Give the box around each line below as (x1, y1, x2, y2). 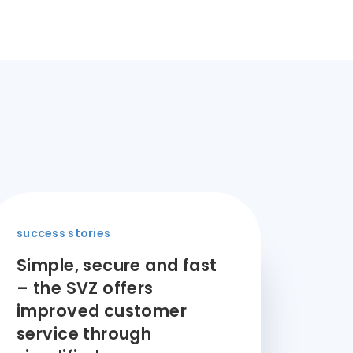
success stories (17, 225, 111, 241)
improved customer (17, 299, 188, 322)
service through (17, 322, 152, 345)
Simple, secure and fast (17, 254, 217, 277)
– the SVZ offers (17, 277, 154, 299)
